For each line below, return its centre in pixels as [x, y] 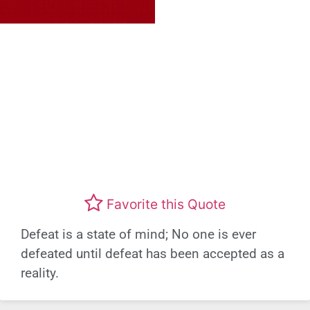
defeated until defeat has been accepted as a [153, 254]
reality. [40, 273]
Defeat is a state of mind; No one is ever [138, 235]
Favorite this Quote [166, 204]
